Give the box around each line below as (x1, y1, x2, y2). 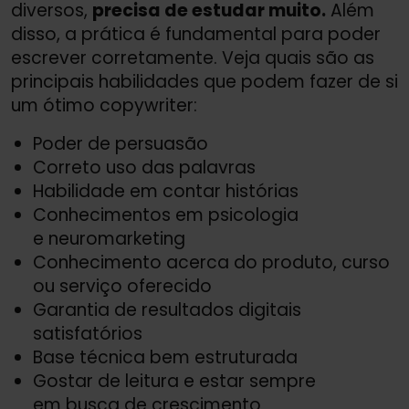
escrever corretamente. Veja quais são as (11, 45, 374, 70)
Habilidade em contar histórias (33, 178, 299, 204)
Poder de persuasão (33, 131, 208, 156)
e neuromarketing (33, 225, 185, 251)
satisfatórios (33, 320, 142, 346)
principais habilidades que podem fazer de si (11, 68, 398, 94)
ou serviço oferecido (33, 273, 212, 299)
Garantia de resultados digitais (33, 297, 301, 322)
